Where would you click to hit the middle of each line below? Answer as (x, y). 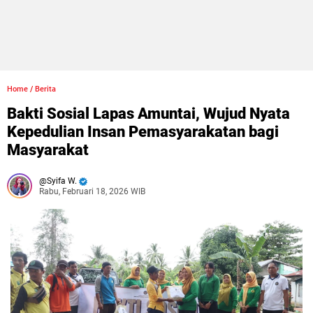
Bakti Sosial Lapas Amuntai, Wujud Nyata (148, 114)
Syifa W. (62, 181)
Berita (45, 89)
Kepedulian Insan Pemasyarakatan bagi (143, 132)
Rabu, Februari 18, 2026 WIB (92, 191)
